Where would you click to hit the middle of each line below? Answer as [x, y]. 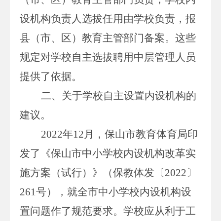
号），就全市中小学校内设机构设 [114, 192]
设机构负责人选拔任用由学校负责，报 [108, 18]
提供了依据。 [51, 76]
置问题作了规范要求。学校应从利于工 [108, 211]
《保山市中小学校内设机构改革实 [118, 153]
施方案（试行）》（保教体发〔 [92, 172]
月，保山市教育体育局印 [141, 134]
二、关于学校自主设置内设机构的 [119, 95]
